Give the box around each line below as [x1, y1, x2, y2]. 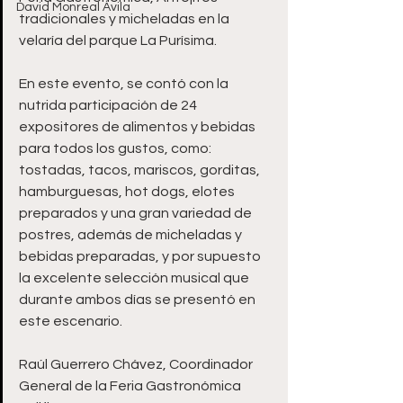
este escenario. [19, 314, 125, 328]
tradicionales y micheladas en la [19, 12, 232, 26]
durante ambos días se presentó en [19, 292, 258, 307]
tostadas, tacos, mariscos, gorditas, [19, 163, 263, 177]
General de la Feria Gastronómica [19, 379, 244, 393]
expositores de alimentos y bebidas [19, 120, 258, 134]
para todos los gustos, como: [19, 141, 214, 156]
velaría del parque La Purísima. [19, 33, 217, 48]
